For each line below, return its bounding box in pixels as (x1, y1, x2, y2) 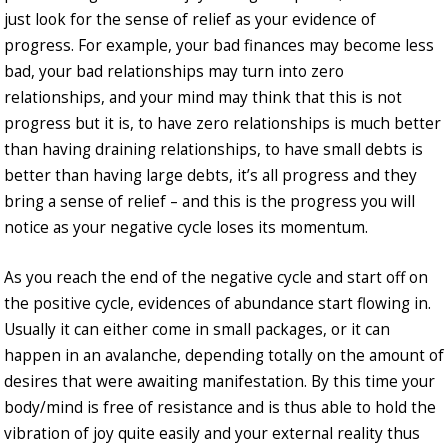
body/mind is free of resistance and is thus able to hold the (4, 397, 436, 419)
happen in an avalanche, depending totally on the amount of (4, 345, 444, 367)
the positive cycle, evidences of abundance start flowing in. (4, 293, 431, 315)
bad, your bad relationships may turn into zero (4, 61, 344, 83)
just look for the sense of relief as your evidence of (4, 9, 376, 31)
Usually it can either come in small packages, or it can (4, 319, 390, 341)
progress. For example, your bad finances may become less (4, 35, 434, 57)
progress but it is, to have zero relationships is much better (4, 113, 441, 135)
